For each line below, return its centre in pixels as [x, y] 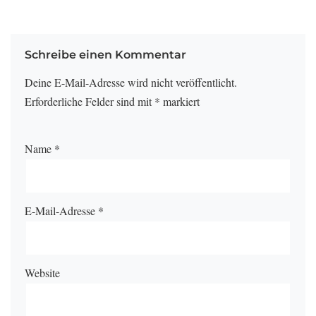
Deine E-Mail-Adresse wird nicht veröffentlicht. [131, 82]
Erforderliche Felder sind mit [90, 101]
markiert [180, 101]
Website [42, 272]
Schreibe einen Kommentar [105, 54]
